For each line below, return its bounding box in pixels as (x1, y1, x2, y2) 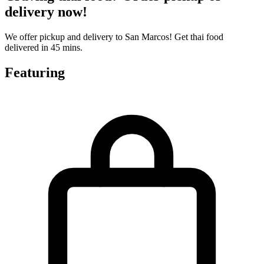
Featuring (5, 64, 65, 80)
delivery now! (5, 4, 87, 19)
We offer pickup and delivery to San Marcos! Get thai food (5, 31, 223, 42)
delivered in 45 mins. (5, 42, 82, 52)
